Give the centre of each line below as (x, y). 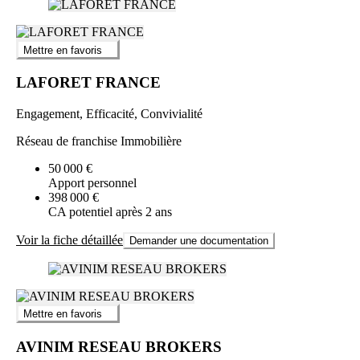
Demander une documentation (199, 241)
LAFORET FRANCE (88, 83)
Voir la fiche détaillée (70, 240)
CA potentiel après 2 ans (110, 212)
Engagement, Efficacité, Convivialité (109, 114)
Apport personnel (92, 183)
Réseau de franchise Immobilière (99, 141)
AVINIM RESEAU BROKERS (119, 347)
